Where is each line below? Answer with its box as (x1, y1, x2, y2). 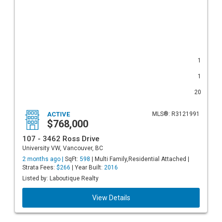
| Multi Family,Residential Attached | (90, 156, 189, 163)
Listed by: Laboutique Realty (22, 175, 99, 182)
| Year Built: (70, 164, 104, 171)
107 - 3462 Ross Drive (22, 134, 100, 143)
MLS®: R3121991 (152, 111, 200, 117)
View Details (92, 194, 130, 202)
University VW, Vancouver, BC (22, 145, 103, 152)
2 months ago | (22, 156, 65, 163)
